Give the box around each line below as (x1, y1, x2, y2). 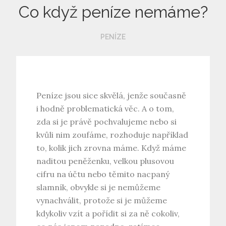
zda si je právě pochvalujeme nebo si (36, 116, 177, 127)
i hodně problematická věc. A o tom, (36, 103, 175, 114)
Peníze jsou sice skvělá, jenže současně (36, 90, 187, 100)
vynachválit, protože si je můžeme (36, 195, 167, 205)
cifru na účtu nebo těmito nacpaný (36, 168, 170, 179)
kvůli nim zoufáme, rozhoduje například (36, 129, 189, 140)
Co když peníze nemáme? (18, 2, 208, 21)
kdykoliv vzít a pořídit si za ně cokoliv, (36, 208, 180, 218)
